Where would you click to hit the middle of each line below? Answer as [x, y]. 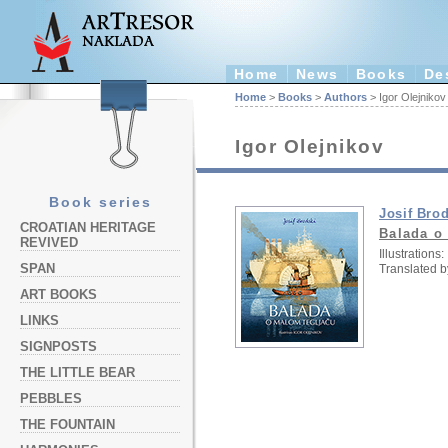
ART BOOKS [58, 294]
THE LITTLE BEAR [77, 372]
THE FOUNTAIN [67, 424]
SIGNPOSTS [58, 346]
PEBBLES [51, 398]
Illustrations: [411, 253]
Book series [100, 202]
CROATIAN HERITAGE [88, 227]
